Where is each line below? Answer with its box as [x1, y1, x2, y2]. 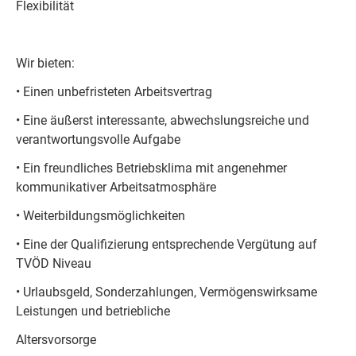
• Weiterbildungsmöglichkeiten [16, 207, 185, 223]
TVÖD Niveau [16, 255, 91, 271]
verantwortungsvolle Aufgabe [16, 131, 180, 147]
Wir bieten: [16, 55, 75, 71]
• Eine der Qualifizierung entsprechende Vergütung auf [16, 236, 317, 252]
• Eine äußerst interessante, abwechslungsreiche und [16, 112, 309, 128]
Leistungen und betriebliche [16, 303, 170, 319]
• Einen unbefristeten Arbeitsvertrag [16, 83, 212, 99]
